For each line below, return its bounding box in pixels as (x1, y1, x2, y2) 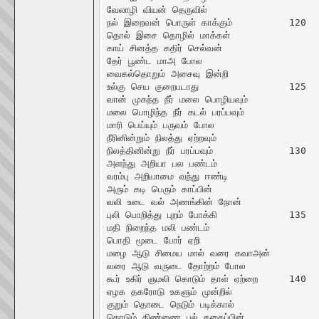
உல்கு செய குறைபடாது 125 (106, 80, 199, 92)
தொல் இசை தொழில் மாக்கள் (106, 29, 230, 41)
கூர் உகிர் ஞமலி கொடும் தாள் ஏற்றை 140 (106, 273, 258, 284)
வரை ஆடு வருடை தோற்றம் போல (106, 260, 246, 271)
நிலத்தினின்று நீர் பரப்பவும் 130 (106, 145, 213, 156)
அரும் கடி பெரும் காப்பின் (106, 183, 212, 194)
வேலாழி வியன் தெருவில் (106, 4, 207, 15)
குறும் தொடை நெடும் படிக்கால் (106, 298, 234, 310)
